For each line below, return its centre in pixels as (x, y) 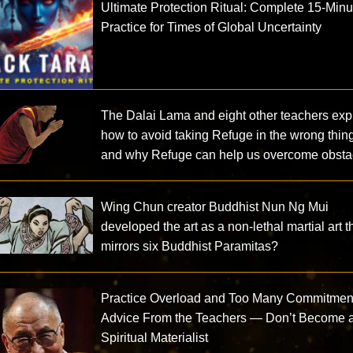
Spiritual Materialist (155, 337)
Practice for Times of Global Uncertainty (212, 28)
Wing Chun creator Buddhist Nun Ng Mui (215, 206)
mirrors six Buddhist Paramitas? (190, 246)
